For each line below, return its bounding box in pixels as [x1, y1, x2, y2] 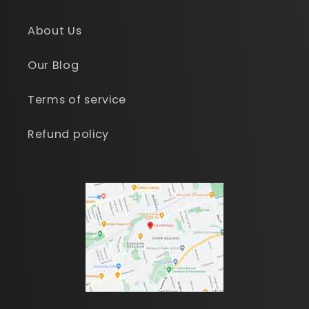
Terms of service [28, 91, 127, 108]
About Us [28, 22, 82, 39]
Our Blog [28, 57, 79, 73]
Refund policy [28, 126, 109, 142]
